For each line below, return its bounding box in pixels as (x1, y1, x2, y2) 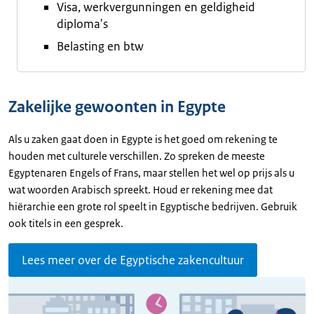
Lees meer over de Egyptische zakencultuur (22, 252, 244, 268)
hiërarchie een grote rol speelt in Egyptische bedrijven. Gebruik (8, 200, 297, 213)
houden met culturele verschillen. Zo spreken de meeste (8, 149, 265, 163)
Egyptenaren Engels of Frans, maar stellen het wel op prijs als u (8, 166, 294, 179)
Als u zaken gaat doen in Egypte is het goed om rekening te (8, 132, 278, 146)
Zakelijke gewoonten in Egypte (8, 97, 226, 117)
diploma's (57, 16, 108, 32)
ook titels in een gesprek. (8, 217, 123, 230)
